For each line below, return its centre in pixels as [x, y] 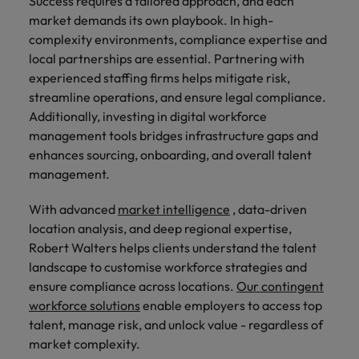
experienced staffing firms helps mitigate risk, [159, 77]
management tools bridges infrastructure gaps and [173, 135]
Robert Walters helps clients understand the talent [173, 247]
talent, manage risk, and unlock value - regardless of [176, 324]
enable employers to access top [231, 305]
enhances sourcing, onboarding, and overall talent [170, 154]
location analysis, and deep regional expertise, [160, 228]
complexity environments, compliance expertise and [178, 39]
